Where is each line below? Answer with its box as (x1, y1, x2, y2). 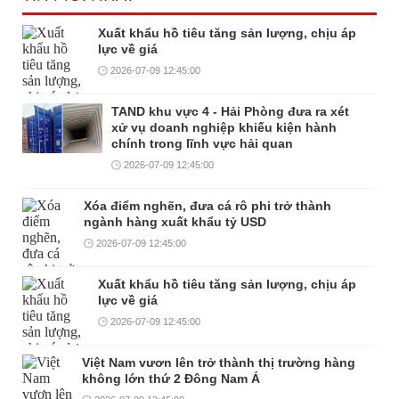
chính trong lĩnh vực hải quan (111, 135, 293, 151)
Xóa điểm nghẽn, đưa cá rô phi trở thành (83, 198, 331, 213)
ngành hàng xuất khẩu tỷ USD (83, 214, 266, 229)
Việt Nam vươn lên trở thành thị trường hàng (81, 354, 355, 370)
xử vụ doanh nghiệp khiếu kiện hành (111, 119, 337, 134)
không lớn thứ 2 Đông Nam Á (81, 370, 260, 386)
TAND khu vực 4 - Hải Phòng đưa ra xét (111, 103, 349, 118)
